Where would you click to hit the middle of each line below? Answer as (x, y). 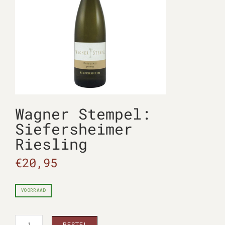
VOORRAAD (34, 190)
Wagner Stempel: (83, 114)
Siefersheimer (74, 129)
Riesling (51, 144)
